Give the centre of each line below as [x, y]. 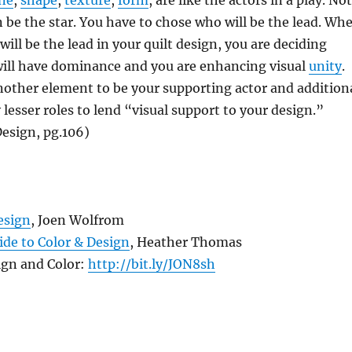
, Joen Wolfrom [77, 220]
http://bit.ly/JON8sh [151, 264]
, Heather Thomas [185, 242]
